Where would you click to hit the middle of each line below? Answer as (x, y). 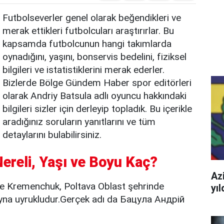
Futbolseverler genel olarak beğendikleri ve (92, 18)
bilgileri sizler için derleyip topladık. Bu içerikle (97, 109)
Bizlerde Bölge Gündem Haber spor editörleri (97, 83)
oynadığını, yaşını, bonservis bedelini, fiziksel (94, 57)
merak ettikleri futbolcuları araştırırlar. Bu (88, 31)
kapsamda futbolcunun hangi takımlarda (87, 44)
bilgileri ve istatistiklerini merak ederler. (83, 70)
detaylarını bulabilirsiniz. (52, 135)
